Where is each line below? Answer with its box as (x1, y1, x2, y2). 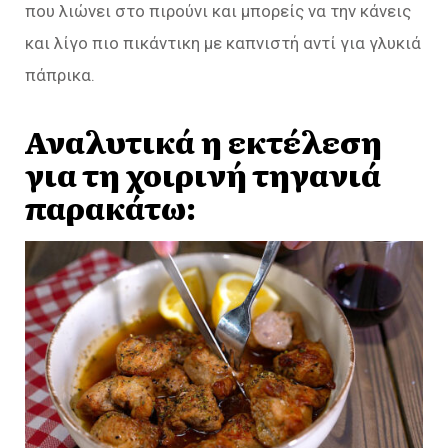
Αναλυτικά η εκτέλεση (25, 118, 382, 163)
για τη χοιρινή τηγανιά (25, 151, 381, 196)
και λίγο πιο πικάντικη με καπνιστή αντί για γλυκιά (25, 33, 421, 53)
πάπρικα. (25, 65, 95, 85)
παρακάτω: (25, 184, 196, 229)
